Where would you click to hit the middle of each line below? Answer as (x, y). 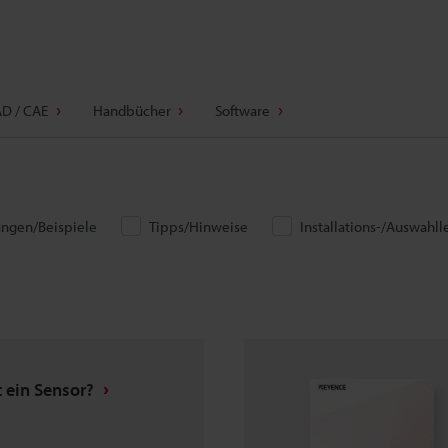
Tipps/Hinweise (198, 226)
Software (242, 110)
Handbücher (131, 110)
